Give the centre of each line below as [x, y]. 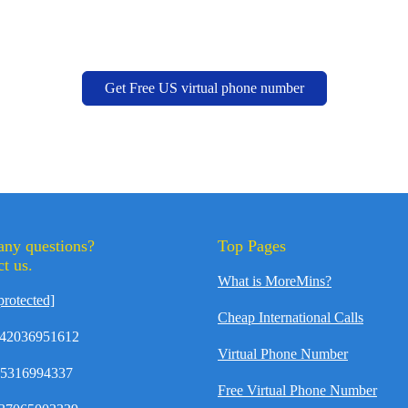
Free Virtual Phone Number [297, 390]
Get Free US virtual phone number [204, 88]
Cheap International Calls [291, 317]
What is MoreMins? [275, 281]
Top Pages [252, 246]
